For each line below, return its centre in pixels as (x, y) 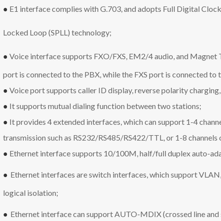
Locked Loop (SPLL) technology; (57, 32)
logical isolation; (31, 192)
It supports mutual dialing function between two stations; (106, 106)
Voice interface (36, 56)
